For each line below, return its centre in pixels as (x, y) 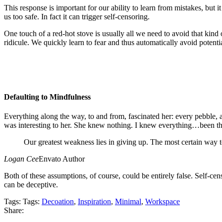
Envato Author (62, 159)
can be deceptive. (31, 184)
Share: (14, 210)
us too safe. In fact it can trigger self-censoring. (77, 17)
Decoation (58, 201)
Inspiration (94, 201)
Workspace (163, 201)
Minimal (128, 201)
